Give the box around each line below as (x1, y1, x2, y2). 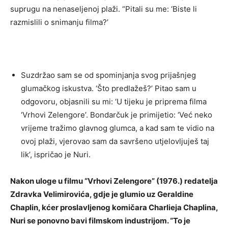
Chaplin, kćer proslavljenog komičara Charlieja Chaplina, (10, 203, 218, 213)
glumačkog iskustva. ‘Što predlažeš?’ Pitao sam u (21, 83, 196, 94)
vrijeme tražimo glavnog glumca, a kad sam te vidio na (21, 123, 214, 133)
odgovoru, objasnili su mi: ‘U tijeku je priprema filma (21, 97, 207, 107)
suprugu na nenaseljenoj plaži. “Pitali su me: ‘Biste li (10, 4, 197, 14)
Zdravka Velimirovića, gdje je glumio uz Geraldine (10, 189, 193, 199)
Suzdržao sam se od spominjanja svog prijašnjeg (21, 70, 196, 80)
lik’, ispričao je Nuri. (21, 150, 91, 160)
